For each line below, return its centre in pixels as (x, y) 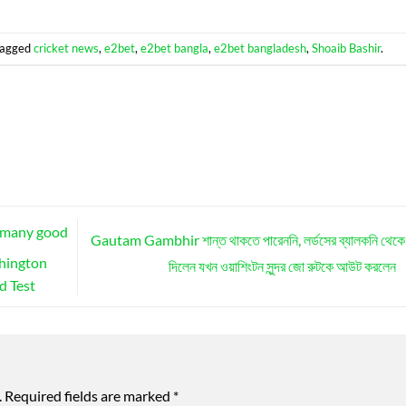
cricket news (67, 48)
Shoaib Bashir (347, 48)
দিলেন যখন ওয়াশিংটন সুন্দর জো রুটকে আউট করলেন (283, 266)
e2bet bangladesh (261, 48)
